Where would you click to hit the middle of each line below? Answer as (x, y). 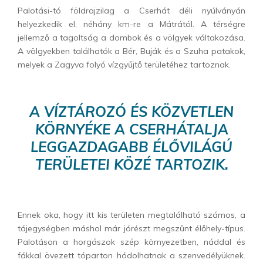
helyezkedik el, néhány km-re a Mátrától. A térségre (131, 24)
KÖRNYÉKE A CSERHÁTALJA (131, 129)
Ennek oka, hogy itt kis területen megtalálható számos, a (131, 215)
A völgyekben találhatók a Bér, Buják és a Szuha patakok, (131, 51)
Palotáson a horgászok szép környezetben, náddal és (131, 242)
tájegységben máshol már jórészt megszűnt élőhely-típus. (131, 228)
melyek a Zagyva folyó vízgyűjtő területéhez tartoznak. (124, 64)
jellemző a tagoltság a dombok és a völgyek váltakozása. (131, 37)
